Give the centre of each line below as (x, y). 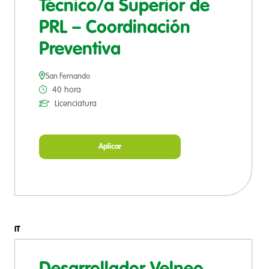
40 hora (67, 90)
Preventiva (80, 50)
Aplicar (110, 147)
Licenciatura (76, 104)
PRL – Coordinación (115, 29)
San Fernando (68, 77)
